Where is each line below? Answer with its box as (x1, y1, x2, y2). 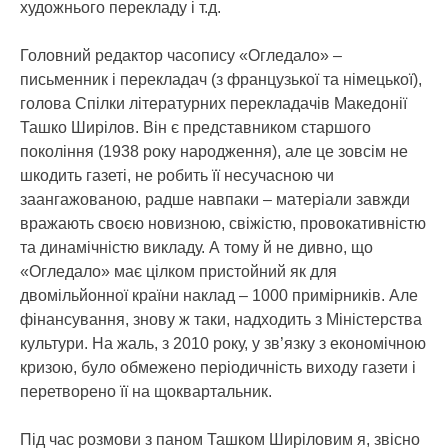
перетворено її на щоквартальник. (20, 383, 272, 400)
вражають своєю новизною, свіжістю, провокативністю (20, 215, 426, 232)
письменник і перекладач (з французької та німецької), (20, 71, 422, 88)
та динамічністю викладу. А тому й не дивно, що (20, 239, 373, 256)
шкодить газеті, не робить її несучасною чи (20, 167, 334, 184)
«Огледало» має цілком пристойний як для (20, 263, 337, 280)
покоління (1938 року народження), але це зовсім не (20, 143, 408, 160)
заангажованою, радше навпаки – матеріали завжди (20, 191, 410, 208)
